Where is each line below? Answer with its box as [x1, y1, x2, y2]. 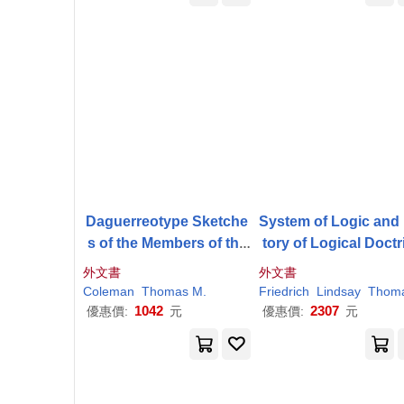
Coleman [83, 284, 134, 298]
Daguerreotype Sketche [86, 214, 248, 229]
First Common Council [89, 257, 244, 272]
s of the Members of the [87, 235, 247, 251]
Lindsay [316, 284, 361, 298]
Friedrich [258, 284, 309, 298]
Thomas [142, 284, 188, 298]
